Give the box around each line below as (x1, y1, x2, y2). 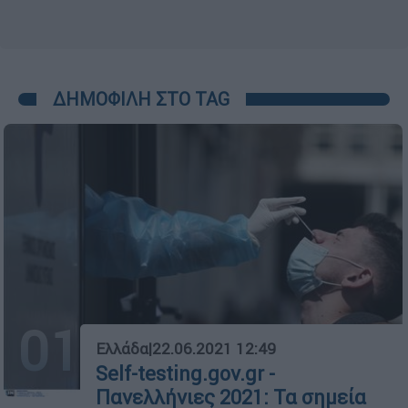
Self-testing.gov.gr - (96, 362, 275, 387)
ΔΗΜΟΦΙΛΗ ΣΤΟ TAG (53, 87, 229, 110)
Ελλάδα (96, 339, 148, 360)
